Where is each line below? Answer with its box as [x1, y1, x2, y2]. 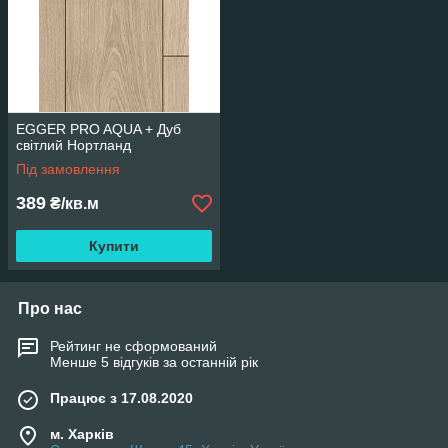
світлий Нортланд [16, 137, 131, 153]
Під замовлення [16, 161, 120, 177]
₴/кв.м [46, 195, 99, 212]
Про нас [18, 300, 82, 317]
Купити [89, 238, 139, 254]
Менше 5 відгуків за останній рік [50, 354, 258, 370]
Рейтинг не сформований [50, 338, 217, 354]
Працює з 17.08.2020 [50, 390, 193, 406]
